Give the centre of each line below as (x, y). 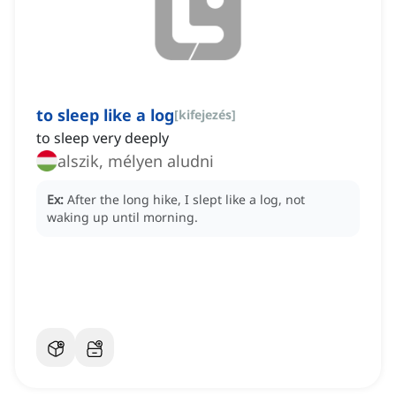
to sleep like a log (105, 115)
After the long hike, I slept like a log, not (186, 200)
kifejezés (205, 115)
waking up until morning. (122, 217)
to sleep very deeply (103, 138)
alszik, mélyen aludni (136, 161)
